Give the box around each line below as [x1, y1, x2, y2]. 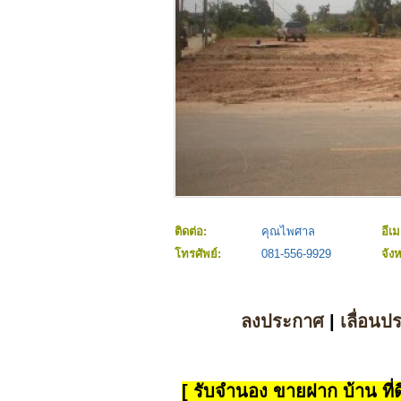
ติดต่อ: [175, 225, 210, 239]
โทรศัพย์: [175, 247, 225, 261]
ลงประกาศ [240, 311, 324, 332]
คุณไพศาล [261, 225, 315, 239]
